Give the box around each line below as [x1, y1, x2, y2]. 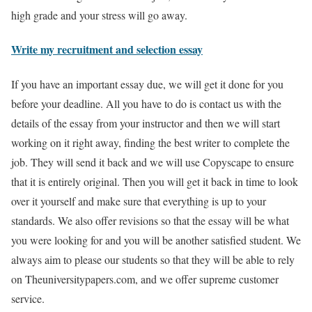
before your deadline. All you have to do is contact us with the [11, 95, 281, 111]
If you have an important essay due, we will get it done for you [11, 76, 283, 91]
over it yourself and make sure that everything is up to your [11, 193, 266, 208]
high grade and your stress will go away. [11, 8, 187, 23]
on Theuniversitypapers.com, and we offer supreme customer [11, 271, 279, 286]
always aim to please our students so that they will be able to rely [11, 251, 295, 267]
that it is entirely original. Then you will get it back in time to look [11, 173, 298, 189]
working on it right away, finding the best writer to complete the [11, 134, 290, 150]
